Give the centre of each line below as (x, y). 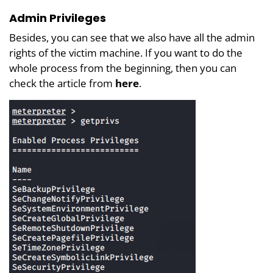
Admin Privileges (58, 18)
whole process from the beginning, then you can (123, 68)
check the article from (61, 83)
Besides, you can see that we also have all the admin (132, 38)
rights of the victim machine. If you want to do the (126, 53)
